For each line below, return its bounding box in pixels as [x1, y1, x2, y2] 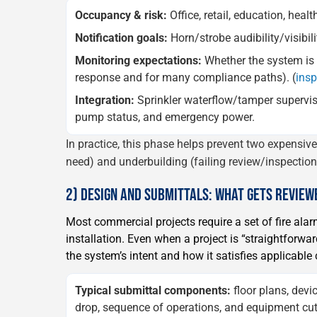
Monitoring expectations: [75, 53, 202, 67]
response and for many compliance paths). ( [75, 70, 296, 84]
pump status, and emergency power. [75, 110, 255, 124]
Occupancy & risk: [75, 8, 167, 22]
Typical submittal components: [75, 283, 231, 297]
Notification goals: [75, 30, 168, 45]
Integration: [75, 93, 134, 107]
